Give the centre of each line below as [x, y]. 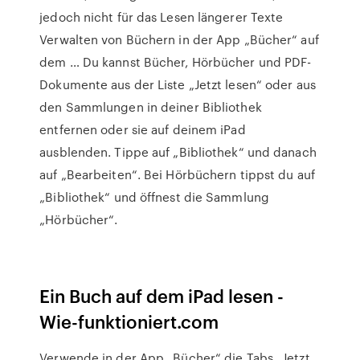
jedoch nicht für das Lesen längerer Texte [163, 17]
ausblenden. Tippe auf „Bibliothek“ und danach [178, 152]
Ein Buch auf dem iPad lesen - [162, 295]
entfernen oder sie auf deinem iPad [143, 129]
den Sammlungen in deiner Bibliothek [151, 107]
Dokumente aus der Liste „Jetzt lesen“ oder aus [178, 84]
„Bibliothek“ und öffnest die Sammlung [154, 197]
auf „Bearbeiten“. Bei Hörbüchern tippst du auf [177, 174]
